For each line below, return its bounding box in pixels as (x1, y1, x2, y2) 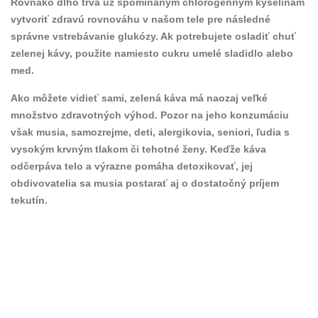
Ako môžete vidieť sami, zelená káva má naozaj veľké (11, 92, 268, 104)
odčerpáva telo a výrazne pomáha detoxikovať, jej (11, 160, 253, 172)
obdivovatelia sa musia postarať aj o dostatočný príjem (11, 177, 279, 189)
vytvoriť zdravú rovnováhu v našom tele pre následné (11, 13, 270, 25)
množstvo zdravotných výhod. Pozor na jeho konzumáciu (11, 109, 289, 121)
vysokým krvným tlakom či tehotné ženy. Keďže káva (11, 143, 266, 155)
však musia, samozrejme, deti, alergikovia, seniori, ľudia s (11, 126, 290, 138)
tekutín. (11, 194, 48, 206)
